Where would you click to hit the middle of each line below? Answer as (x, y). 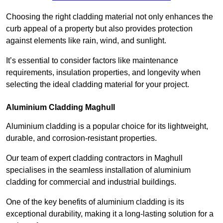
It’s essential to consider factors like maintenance (92, 61)
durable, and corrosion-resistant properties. (82, 138)
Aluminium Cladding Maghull (60, 108)
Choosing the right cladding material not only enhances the (110, 17)
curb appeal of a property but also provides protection (99, 29)
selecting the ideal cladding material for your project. (98, 85)
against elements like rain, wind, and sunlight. (87, 41)
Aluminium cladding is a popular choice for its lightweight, (107, 126)
